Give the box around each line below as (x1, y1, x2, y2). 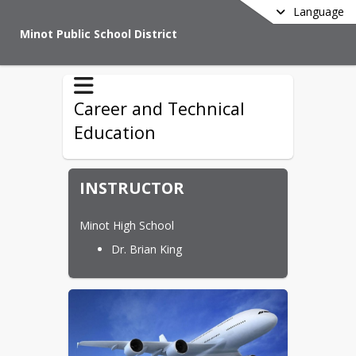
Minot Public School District (20, 26, 177, 41)
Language (293, 4, 344, 19)
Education (74, 121, 156, 144)
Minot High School (79, 218, 174, 234)
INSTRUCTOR (79, 176, 184, 199)
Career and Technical (74, 97, 245, 120)
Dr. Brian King (111, 242, 182, 257)
